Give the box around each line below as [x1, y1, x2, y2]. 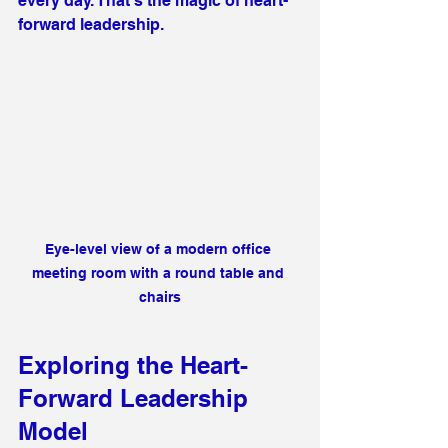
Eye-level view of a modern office [45, 240, 275, 257]
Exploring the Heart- [18, 350, 248, 379]
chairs [139, 288, 181, 305]
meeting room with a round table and [32, 264, 288, 281]
